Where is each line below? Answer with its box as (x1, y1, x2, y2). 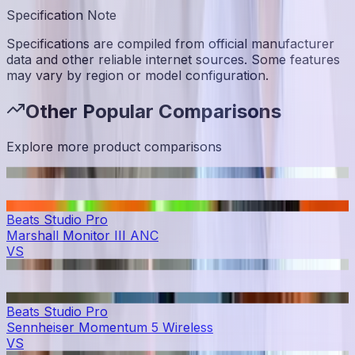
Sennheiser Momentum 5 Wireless (6, 319, 213, 335)
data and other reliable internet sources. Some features (6, 52, 340, 68)
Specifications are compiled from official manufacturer (6, 36, 334, 52)
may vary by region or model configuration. (6, 67, 269, 84)
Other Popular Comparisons (25, 99, 281, 123)
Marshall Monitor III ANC (6, 227, 158, 243)
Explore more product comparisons (6, 138, 222, 155)
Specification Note (6, 7, 116, 24)
